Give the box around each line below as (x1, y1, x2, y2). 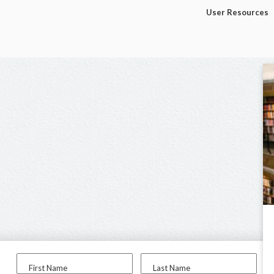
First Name (29, 263, 68, 273)
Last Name (153, 263, 190, 273)
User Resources (206, 7, 269, 17)
